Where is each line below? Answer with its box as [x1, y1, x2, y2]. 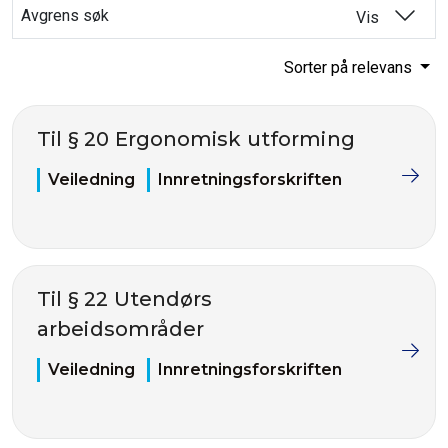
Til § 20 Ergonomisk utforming [37, 127, 355, 151]
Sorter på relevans [284, 58, 417, 77]
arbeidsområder [37, 317, 205, 341]
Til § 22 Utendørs [37, 287, 213, 311]
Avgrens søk [21, 6, 109, 25]
